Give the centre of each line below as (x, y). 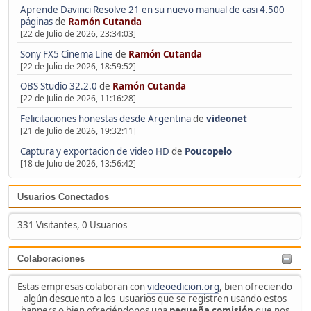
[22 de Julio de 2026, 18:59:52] (78, 66)
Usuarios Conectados (63, 197)
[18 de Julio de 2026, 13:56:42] (78, 164)
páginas (36, 21)
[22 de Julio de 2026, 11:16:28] (78, 99)
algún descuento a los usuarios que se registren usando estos (155, 298)
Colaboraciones (51, 258)
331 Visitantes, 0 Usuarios (72, 225)
